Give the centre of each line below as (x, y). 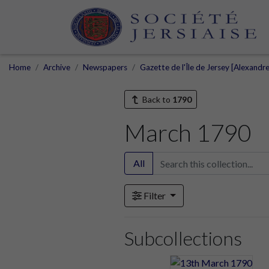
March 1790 (188, 133)
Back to (156, 99)
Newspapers (105, 67)
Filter (155, 195)
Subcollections (183, 238)
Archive (57, 67)
